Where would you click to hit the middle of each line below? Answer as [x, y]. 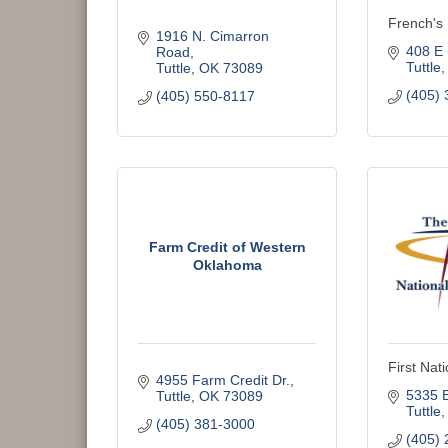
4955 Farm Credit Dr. [222, 380]
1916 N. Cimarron [212, 36]
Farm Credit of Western [227, 246]
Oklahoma [227, 264]
